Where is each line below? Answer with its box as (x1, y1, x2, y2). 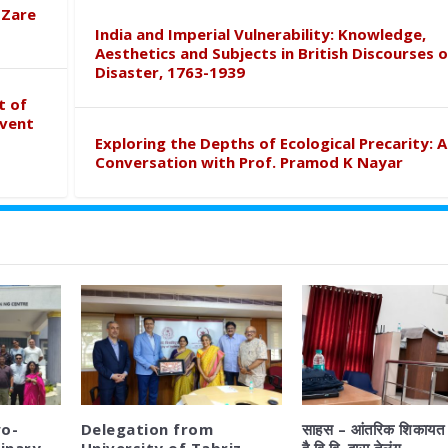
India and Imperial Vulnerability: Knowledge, (94, 23, 426, 44)
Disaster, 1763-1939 (94, 61, 245, 82)
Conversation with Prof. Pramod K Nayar (94, 151, 403, 172)
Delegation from (80, 419, 214, 440)
